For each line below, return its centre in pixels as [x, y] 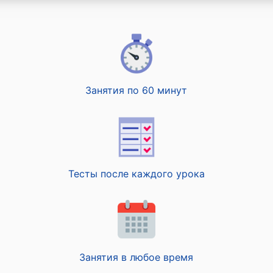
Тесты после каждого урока [136, 174]
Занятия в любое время [136, 257]
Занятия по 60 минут [136, 90]
